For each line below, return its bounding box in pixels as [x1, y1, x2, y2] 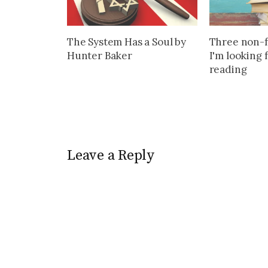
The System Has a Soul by [67, 35, 186, 48]
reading [209, 62, 247, 76]
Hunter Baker [67, 48, 132, 62]
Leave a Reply [67, 146, 154, 165]
